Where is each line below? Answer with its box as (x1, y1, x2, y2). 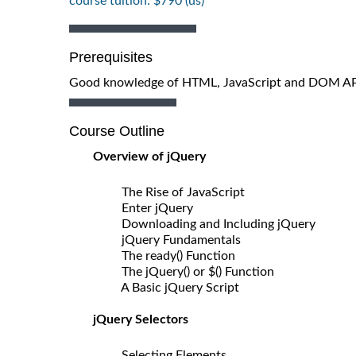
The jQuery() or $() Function (109, 265, 274, 278)
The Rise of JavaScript (109, 185, 245, 199)
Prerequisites (69, 48, 153, 65)
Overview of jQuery (93, 149, 206, 163)
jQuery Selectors (93, 312, 188, 326)
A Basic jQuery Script (109, 281, 239, 294)
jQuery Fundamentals (109, 233, 241, 246)
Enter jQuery (109, 201, 193, 215)
